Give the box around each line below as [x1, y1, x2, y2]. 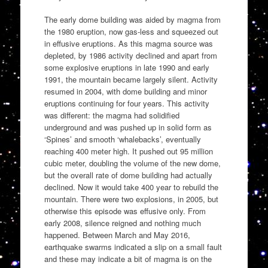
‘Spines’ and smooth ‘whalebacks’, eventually [44, 133, 201, 145]
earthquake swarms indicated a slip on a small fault [44, 241, 222, 253]
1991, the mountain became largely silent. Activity [44, 74, 218, 86]
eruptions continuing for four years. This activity [44, 98, 209, 109]
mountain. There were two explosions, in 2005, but [44, 193, 218, 205]
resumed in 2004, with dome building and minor [44, 86, 207, 98]
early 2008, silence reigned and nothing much [44, 217, 201, 229]
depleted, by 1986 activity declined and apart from [44, 50, 217, 62]
